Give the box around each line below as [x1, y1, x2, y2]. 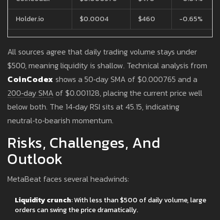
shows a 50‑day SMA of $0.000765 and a [53, 73, 197, 85]
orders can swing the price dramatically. [15, 205, 138, 216]
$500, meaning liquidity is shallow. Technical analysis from [7, 59, 207, 72]
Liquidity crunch [15, 195, 71, 206]
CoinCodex [7, 73, 54, 85]
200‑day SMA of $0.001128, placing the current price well [7, 87, 202, 99]
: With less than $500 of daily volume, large [71, 195, 206, 206]
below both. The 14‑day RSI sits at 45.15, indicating [7, 101, 179, 113]
